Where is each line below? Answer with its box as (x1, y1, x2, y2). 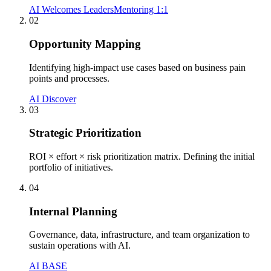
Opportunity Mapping (29, 37, 141, 50)
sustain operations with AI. (29, 240, 131, 251)
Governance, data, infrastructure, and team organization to (29, 229, 250, 240)
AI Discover (29, 93, 76, 104)
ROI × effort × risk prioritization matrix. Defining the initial (29, 151, 255, 162)
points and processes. (29, 73, 109, 83)
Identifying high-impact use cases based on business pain (29, 62, 246, 73)
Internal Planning (29, 204, 117, 218)
